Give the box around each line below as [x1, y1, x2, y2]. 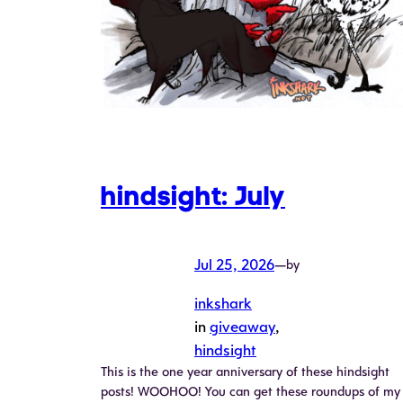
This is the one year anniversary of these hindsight [101, 363, 390, 381]
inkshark [194, 294, 252, 313]
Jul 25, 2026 [194, 255, 274, 274]
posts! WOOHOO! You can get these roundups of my [101, 383, 400, 400]
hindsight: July [101, 180, 285, 212]
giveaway [210, 318, 275, 336]
